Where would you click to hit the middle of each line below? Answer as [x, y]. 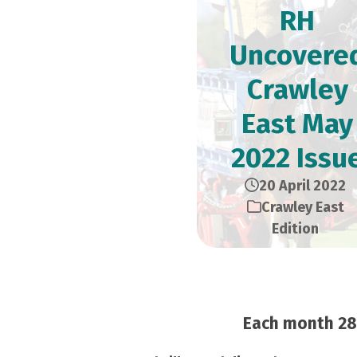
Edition [295, 229]
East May [297, 124]
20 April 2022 [302, 186]
